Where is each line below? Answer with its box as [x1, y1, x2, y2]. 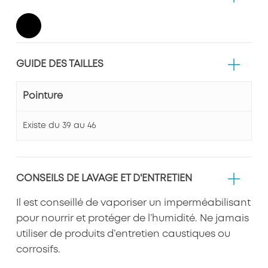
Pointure [22, 91, 63, 100]
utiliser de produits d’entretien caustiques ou [16, 229, 230, 239]
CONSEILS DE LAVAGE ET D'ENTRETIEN [16, 173, 192, 183]
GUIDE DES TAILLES [16, 59, 103, 69]
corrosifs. [16, 245, 60, 254]
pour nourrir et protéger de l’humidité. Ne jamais [16, 214, 249, 223]
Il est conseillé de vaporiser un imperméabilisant [16, 198, 251, 208]
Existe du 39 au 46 [22, 121, 96, 129]
